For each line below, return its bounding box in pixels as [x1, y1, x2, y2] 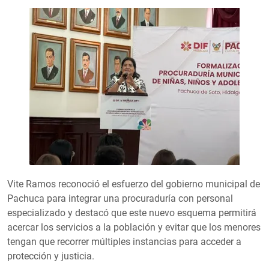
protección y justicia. [7, 250, 94, 262]
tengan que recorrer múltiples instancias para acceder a [7, 236, 241, 248]
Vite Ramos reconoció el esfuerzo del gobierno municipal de [7, 178, 260, 190]
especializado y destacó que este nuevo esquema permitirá [7, 207, 256, 219]
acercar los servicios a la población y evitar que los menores [7, 222, 261, 234]
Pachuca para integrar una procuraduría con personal [7, 193, 233, 205]
